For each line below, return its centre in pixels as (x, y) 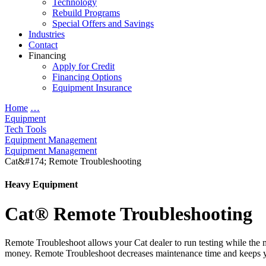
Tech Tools (26, 129)
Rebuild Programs (86, 13)
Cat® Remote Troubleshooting (129, 213)
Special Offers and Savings (103, 23)
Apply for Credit (83, 66)
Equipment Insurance (92, 88)
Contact (43, 45)
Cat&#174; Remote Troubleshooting (73, 161)
